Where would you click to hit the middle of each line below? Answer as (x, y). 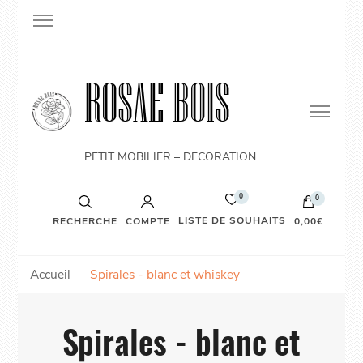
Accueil (51, 274)
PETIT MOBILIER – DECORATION (170, 157)
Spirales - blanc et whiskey (165, 274)
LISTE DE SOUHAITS (232, 220)
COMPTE (147, 221)
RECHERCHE (85, 221)
